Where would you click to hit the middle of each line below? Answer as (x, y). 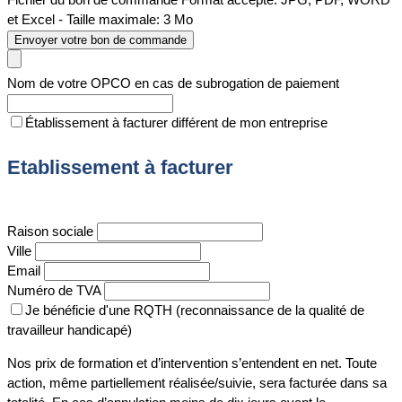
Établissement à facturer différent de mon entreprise (176, 123)
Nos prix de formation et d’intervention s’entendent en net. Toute (192, 363)
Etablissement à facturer (120, 168)
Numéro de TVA (54, 291)
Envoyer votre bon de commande (100, 40)
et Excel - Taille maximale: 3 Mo (100, 20)
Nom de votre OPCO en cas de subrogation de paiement (173, 83)
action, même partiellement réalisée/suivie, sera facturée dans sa (197, 383)
